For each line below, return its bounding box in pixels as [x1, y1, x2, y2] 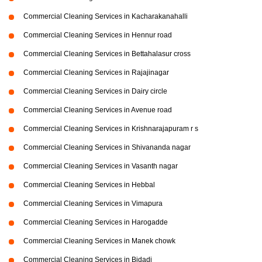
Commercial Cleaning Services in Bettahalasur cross [23, 50, 191, 58]
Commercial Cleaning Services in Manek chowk [23, 237, 175, 246]
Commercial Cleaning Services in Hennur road [23, 31, 172, 40]
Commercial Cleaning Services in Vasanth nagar [23, 162, 178, 171]
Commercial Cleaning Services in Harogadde [23, 218, 168, 227]
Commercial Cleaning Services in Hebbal [23, 181, 155, 189]
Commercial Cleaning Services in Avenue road [23, 106, 172, 115]
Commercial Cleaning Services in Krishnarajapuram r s [23, 125, 198, 133]
